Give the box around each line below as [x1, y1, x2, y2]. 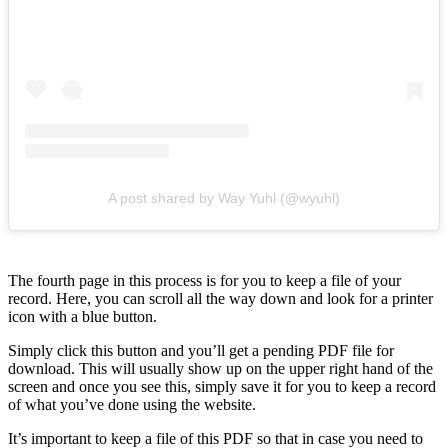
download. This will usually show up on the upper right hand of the [8, 360, 433, 378]
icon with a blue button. [8, 308, 161, 326]
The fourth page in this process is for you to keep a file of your [8, 272, 401, 290]
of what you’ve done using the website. [8, 396, 260, 414]
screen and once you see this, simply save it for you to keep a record [8, 378, 436, 396]
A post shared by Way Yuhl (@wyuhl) [108, 190, 340, 207]
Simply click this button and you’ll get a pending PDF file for [8, 342, 394, 360]
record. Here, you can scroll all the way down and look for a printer [8, 290, 433, 308]
